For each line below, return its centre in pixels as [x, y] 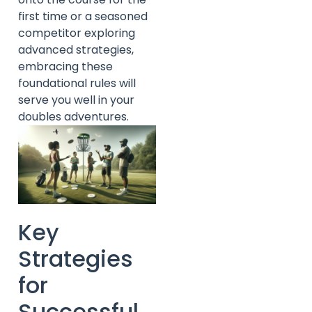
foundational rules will [77, 84]
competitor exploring [77, 33]
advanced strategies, [76, 50]
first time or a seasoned [83, 17]
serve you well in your [76, 100]
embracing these [65, 67]
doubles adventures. [73, 117]
